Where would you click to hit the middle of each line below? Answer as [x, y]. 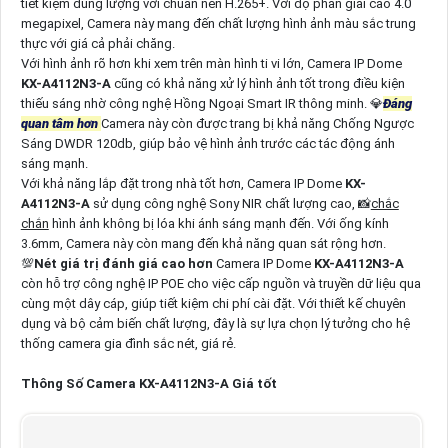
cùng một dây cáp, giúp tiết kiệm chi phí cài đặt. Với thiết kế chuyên [213, 304]
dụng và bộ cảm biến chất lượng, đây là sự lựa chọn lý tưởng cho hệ [215, 324]
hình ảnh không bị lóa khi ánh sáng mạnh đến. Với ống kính [218, 224]
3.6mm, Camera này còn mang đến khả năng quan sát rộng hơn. [203, 244]
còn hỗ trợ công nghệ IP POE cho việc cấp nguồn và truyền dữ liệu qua [220, 284]
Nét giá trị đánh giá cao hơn [124, 264]
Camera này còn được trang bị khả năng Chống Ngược [257, 124]
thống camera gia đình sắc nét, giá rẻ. [128, 344]
